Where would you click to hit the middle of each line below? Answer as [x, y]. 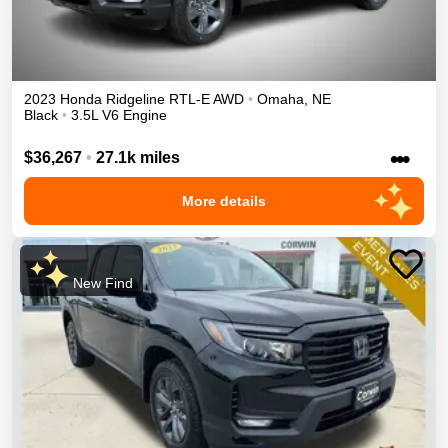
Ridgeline [135, 98]
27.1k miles [138, 157]
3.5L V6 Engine [119, 114]
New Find [100, 283]
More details [224, 200]
